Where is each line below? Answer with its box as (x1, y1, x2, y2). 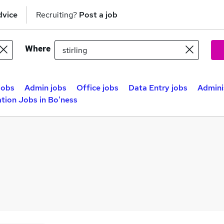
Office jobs (76, 82, 118, 93)
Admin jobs (24, 82, 66, 93)
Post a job (79, 9, 117, 20)
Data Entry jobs (128, 82, 187, 93)
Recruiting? (36, 9, 79, 20)
